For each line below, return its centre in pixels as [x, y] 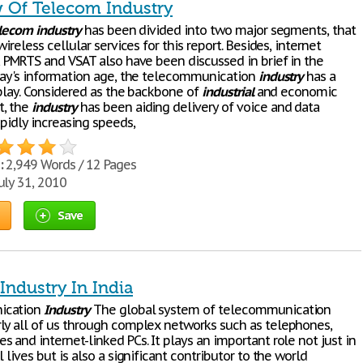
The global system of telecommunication [210, 310]
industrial [228, 92]
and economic [295, 92]
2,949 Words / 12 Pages [69, 164]
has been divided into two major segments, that [218, 30]
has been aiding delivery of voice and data [199, 107]
